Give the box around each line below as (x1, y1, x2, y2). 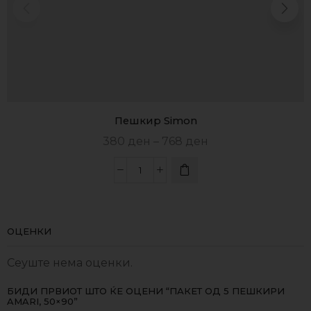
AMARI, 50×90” (7, 296, 78, 308)
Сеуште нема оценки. (7, 255, 133, 269)
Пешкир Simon (114, 114, 197, 127)
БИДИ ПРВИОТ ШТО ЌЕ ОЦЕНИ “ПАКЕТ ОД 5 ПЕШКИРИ (7, 285, 285, 297)
